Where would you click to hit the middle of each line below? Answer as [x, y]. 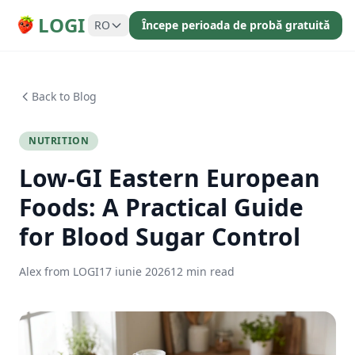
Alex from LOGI [59, 271]
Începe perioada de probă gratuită [236, 25]
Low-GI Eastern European [170, 178]
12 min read [202, 271]
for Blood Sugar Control [160, 237]
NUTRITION [59, 141]
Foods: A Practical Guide [161, 207]
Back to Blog [64, 96]
